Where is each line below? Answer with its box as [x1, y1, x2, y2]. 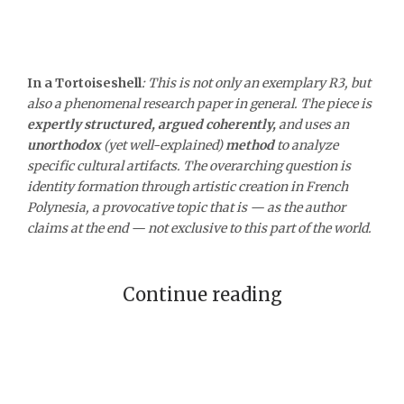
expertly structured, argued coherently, [27, 115, 279, 133]
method [223, 136, 274, 153]
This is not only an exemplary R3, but [148, 74, 371, 91]
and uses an [279, 115, 349, 133]
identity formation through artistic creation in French [27, 178, 348, 195]
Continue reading [122, 283, 282, 306]
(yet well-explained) [101, 136, 223, 153]
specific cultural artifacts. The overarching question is [27, 157, 351, 174]
